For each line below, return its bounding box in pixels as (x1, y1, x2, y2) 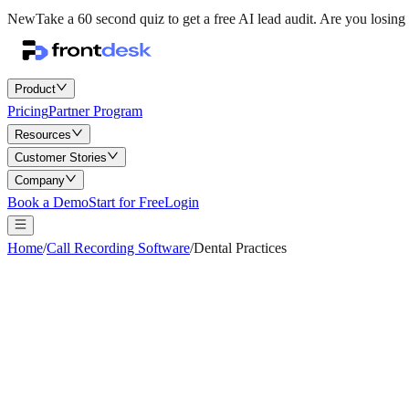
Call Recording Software (47, 240, 190, 256)
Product (15, 82, 56, 96)
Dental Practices (194, 240, 287, 256)
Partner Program (48, 103, 142, 119)
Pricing (7, 103, 48, 119)
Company (15, 173, 65, 187)
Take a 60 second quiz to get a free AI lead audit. (36, 11, 317, 26)
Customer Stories (15, 151, 107, 164)
